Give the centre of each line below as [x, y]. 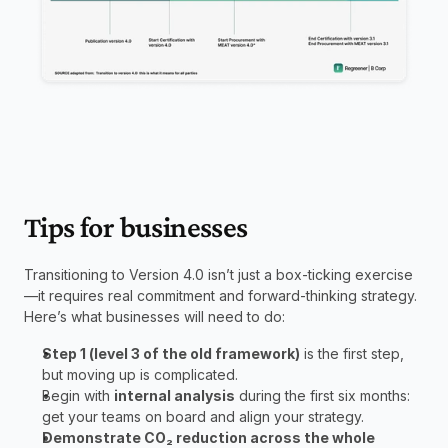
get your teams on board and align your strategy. [203, 416]
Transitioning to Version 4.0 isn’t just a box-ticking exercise [218, 274]
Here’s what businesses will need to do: [156, 316]
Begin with [78, 395]
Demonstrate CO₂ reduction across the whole [208, 437]
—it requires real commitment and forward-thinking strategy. [220, 295]
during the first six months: [322, 395]
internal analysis [174, 395]
